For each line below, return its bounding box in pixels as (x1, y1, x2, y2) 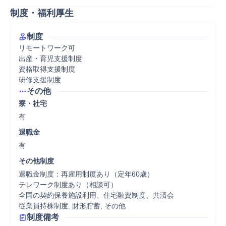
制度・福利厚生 (10, 8, 74, 18)
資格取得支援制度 (19, 65, 75, 73)
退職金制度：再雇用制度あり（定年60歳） (19, 170, 154, 178)
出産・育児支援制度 (19, 54, 82, 63)
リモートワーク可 (19, 44, 75, 52)
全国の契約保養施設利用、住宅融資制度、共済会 (19, 191, 174, 199)
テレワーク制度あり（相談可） (19, 181, 118, 189)
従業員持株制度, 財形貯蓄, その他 (19, 202, 126, 210)
